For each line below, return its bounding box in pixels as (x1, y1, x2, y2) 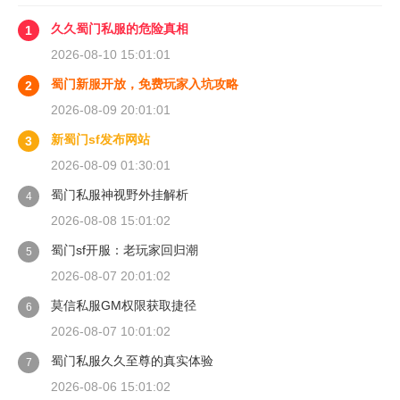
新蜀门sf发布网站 (51, 132, 150, 147)
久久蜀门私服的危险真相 (51, 21, 188, 37)
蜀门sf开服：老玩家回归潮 (51, 243, 198, 258)
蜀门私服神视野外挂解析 (51, 187, 188, 203)
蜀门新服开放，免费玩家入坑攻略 (51, 77, 238, 92)
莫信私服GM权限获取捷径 (51, 298, 196, 313)
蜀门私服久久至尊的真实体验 (51, 354, 213, 369)
